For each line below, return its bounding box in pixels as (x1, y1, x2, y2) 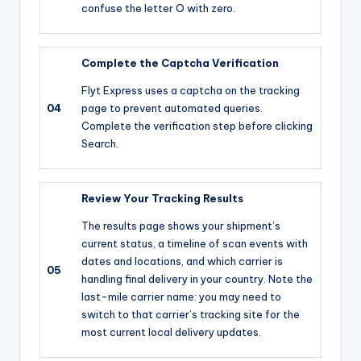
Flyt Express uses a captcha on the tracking (81, 83, 300, 97)
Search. (81, 136, 118, 150)
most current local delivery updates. (81, 325, 261, 338)
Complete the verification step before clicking (81, 118, 313, 132)
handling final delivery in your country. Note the (81, 272, 313, 285)
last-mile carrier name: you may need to (81, 289, 281, 303)
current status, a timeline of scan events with (81, 236, 308, 250)
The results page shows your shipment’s (81, 218, 280, 232)
